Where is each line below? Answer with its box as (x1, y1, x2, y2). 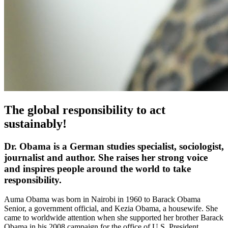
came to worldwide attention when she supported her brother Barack (4, 213, 223, 222)
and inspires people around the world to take (4, 163, 191, 174)
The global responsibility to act (4, 103, 165, 117)
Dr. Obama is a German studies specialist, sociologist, (4, 140, 224, 152)
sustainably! (4, 117, 67, 130)
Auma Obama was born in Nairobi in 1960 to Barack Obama (4, 195, 201, 204)
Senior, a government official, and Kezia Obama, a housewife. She (4, 204, 218, 213)
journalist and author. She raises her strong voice (4, 152, 208, 163)
